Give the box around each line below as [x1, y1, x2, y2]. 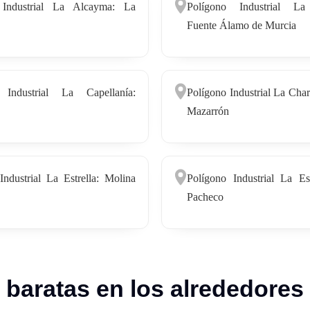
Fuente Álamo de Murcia [187, 19, 296, 31]
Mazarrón [187, 104, 229, 117]
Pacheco [187, 190, 224, 203]
